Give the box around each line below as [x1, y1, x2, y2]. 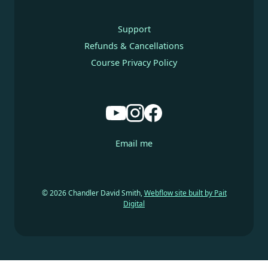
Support [117, 23, 151, 35]
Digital [123, 199, 145, 209]
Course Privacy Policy [91, 57, 177, 69]
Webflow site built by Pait [144, 188, 227, 199]
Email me [115, 138, 153, 150]
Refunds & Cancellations [84, 40, 184, 52]
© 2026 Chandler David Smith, [41, 188, 144, 199]
